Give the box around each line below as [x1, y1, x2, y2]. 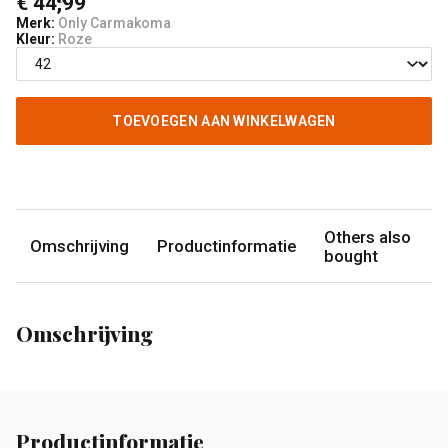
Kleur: [16, 31, 55, 48]
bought [324, 245, 378, 266]
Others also [324, 226, 411, 247]
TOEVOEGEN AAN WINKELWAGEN [112, 113, 336, 130]
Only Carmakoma [55, 15, 171, 32]
